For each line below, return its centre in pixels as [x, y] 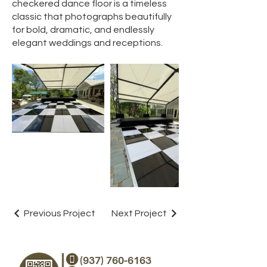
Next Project [139, 213]
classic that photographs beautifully [92, 17]
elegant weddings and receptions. [87, 43]
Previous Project [60, 213]
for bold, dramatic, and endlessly [83, 30]
